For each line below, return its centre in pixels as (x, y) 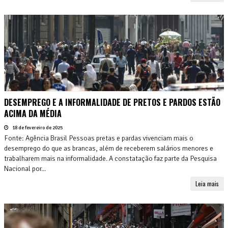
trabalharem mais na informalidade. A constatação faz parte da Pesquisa (110, 158)
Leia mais (207, 183)
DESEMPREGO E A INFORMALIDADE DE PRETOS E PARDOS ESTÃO (112, 102)
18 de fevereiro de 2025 (37, 127)
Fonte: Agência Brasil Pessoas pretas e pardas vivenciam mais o (99, 138)
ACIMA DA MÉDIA (33, 113)
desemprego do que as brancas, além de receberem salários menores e (109, 148)
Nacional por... (25, 168)
